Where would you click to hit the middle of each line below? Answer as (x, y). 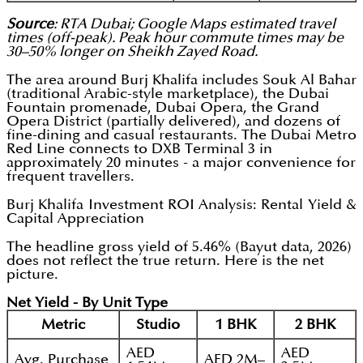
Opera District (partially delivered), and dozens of (173, 122)
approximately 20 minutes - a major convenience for (181, 163)
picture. (32, 275)
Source (30, 24)
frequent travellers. (70, 177)
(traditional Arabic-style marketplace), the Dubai (168, 94)
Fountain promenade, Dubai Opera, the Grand (163, 108)
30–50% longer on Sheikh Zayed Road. (132, 52)
